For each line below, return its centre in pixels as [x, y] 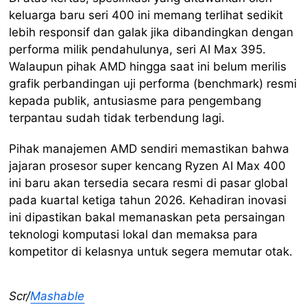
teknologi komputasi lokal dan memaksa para [134, 234]
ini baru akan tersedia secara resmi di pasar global [149, 183]
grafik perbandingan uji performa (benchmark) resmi [153, 83]
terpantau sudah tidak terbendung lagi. [117, 118]
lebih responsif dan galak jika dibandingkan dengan [151, 32]
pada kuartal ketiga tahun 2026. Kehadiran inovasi [148, 200]
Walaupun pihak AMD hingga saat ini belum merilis [148, 66]
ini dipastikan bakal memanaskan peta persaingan [147, 217]
